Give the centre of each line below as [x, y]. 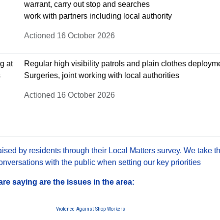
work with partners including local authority [98, 16]
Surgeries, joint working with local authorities [102, 75]
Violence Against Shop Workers [90, 209]
